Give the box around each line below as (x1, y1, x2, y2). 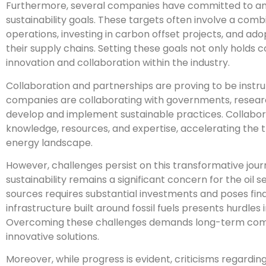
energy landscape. (6, 135, 93, 150)
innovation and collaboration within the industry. (6, 56, 230, 70)
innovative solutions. (6, 230, 99, 244)
